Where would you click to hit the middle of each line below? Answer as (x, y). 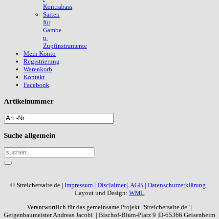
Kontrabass (58, 7)
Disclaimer (111, 185)
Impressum (79, 185)
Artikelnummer (29, 101)
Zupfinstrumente (65, 46)
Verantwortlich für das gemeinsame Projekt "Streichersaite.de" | (109, 207)
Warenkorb (38, 69)
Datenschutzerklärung (177, 185)
